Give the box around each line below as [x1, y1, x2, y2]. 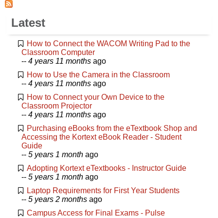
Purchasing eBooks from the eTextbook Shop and [27, 124, 197, 132]
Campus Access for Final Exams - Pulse [27, 208, 165, 217]
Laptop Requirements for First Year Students [27, 186, 180, 195]
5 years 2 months [28, 195, 87, 203]
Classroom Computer [21, 48, 95, 56]
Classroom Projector [21, 101, 92, 110]
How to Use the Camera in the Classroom [27, 70, 170, 79]
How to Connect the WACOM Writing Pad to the [27, 39, 190, 48]
